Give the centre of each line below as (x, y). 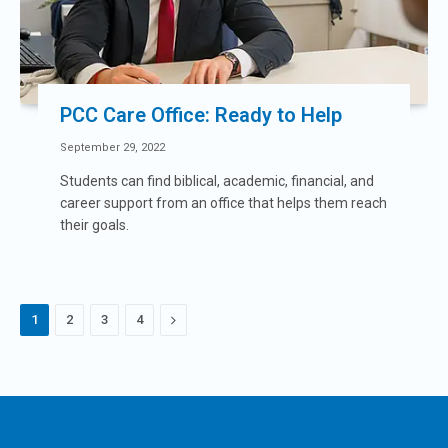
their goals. (94, 225)
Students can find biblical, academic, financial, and (217, 181)
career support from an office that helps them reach (223, 203)
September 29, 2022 (112, 147)
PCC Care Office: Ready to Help (201, 115)
